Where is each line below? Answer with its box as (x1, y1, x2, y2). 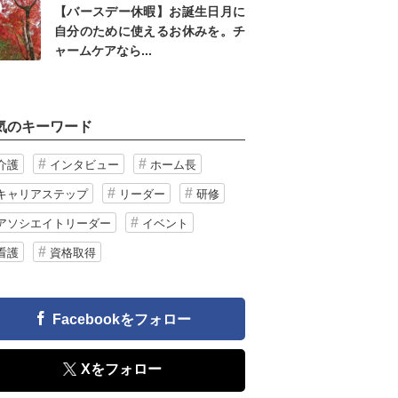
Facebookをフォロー (52, 312, 191, 328)
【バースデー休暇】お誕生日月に (54, 4, 245, 20)
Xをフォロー (80, 362, 162, 378)
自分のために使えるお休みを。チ (54, 24, 245, 39)
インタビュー (50, 158, 119, 172)
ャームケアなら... (54, 44, 152, 59)
